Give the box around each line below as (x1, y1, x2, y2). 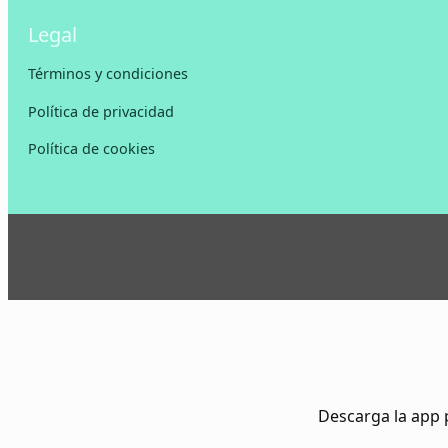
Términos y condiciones (28, 64, 188, 84)
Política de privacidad (28, 101, 174, 121)
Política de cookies (28, 139, 155, 159)
